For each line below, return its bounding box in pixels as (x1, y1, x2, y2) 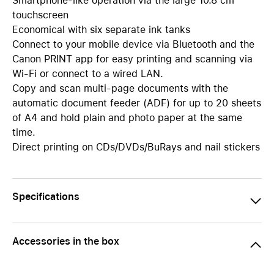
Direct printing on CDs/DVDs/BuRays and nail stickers (12, 141, 260, 153)
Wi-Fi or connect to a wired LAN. (12, 68, 163, 80)
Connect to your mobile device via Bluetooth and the (12, 39, 254, 50)
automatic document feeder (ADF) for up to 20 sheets (12, 97, 261, 109)
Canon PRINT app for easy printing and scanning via (12, 53, 253, 65)
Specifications (12, 191, 80, 202)
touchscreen (12, 9, 68, 21)
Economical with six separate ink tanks (12, 24, 190, 35)
